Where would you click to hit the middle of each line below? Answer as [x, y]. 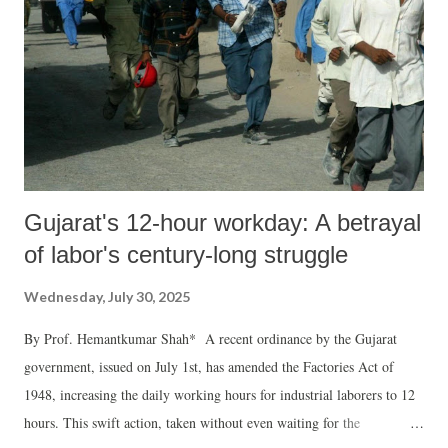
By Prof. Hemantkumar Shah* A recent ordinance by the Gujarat [210, 338]
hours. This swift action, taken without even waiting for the [192, 422]
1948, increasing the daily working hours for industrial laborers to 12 [219, 394]
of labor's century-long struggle [186, 254]
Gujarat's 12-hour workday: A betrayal [222, 222]
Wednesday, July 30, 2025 [107, 296]
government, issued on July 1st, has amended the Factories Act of [209, 366]
